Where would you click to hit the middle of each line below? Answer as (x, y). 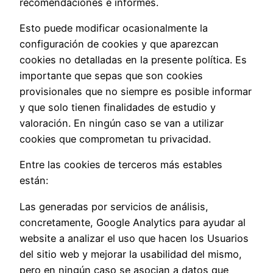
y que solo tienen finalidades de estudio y (118, 107)
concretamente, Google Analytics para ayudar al (133, 222)
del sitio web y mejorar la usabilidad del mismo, (131, 254)
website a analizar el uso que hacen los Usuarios (134, 238)
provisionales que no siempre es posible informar (136, 91)
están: (34, 181)
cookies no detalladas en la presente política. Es (133, 59)
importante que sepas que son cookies (111, 75)
